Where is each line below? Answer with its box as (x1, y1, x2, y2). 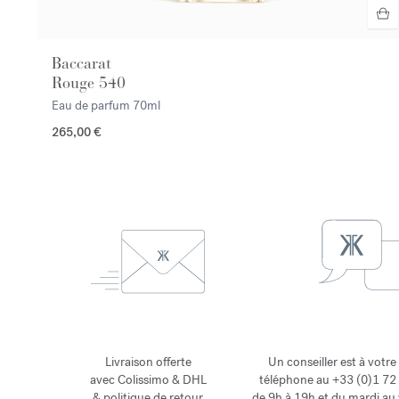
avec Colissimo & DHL (89, 371, 207, 389)
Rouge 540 (52, 72, 126, 93)
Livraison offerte (104, 354, 191, 371)
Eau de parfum (52, 96, 133, 114)
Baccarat (52, 53, 111, 73)
